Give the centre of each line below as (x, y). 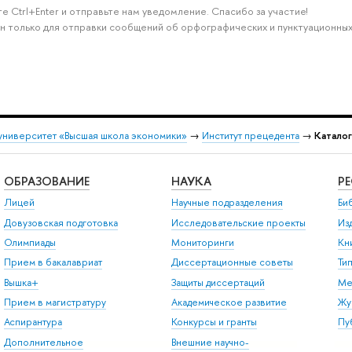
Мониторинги (202, 242)
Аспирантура (33, 322)
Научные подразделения (227, 203)
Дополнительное (43, 342)
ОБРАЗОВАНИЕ (46, 181)
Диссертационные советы (232, 262)
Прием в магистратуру (55, 302)
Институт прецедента (251, 136)
